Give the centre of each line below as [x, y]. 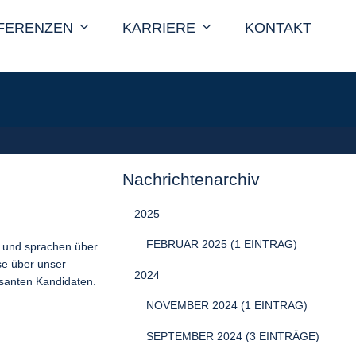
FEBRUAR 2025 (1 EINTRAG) [222, 244]
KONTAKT [278, 28]
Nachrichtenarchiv [191, 179]
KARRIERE [159, 28]
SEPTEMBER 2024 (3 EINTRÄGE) [233, 336]
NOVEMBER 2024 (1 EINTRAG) [227, 305]
